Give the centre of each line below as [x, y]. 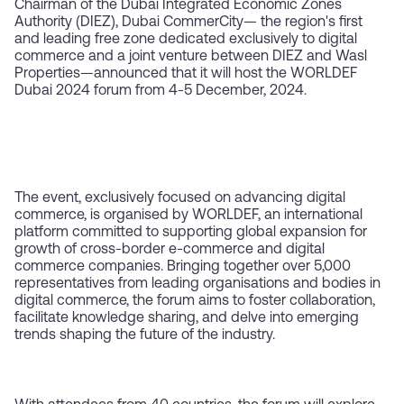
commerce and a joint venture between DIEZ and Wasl [191, 57]
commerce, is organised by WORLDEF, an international [188, 216]
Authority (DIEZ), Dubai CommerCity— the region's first [188, 23]
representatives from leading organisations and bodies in [197, 285]
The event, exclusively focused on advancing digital [180, 199]
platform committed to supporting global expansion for [191, 233]
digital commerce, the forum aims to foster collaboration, [195, 302]
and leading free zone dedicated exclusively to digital [186, 40]
